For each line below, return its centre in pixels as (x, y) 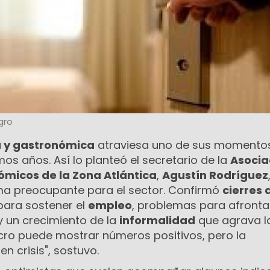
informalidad (157, 221)
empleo (110, 206)
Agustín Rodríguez (215, 175)
